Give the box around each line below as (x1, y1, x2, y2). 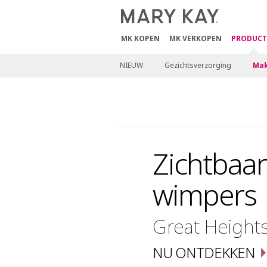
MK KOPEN (120, 33, 160, 44)
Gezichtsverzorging (164, 60, 231, 70)
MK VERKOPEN (169, 33, 222, 44)
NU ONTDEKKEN (153, 243, 256, 262)
